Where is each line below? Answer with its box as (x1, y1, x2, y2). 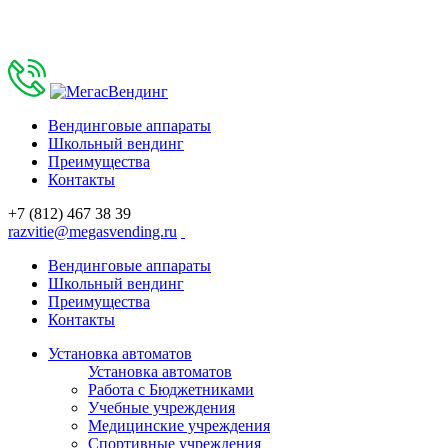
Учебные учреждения (88, 399, 235, 416)
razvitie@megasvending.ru (8, 223, 177, 240)
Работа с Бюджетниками (88, 381, 254, 398)
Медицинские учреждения (88, 417, 270, 434)
